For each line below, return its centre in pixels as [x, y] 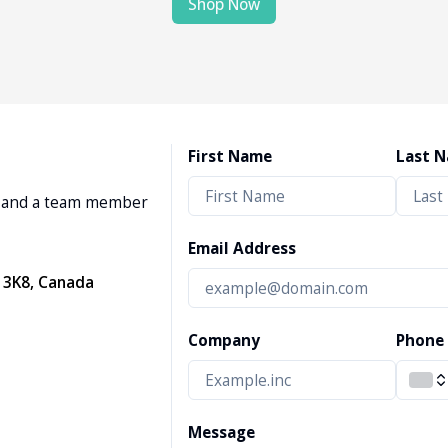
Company [223, 340]
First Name [229, 156]
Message [221, 432]
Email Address [241, 248]
